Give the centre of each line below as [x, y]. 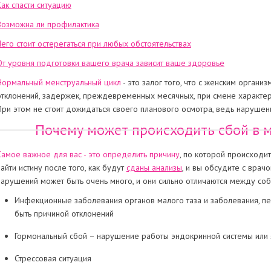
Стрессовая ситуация [53, 258]
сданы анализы [154, 168]
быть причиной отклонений [64, 214]
